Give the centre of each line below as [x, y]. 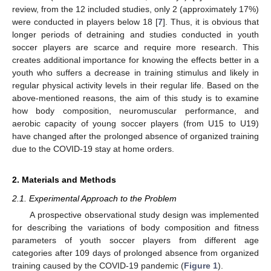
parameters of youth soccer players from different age [135, 240]
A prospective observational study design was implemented [144, 215]
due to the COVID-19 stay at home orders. [93, 149]
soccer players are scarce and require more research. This [135, 47]
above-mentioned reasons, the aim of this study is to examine [135, 98]
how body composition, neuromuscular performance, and [135, 110]
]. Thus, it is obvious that [211, 21]
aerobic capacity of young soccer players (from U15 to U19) [135, 123]
